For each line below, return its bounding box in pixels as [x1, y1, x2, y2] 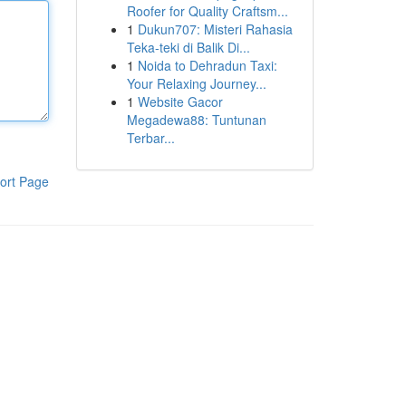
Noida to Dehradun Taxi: [137, 56, 277, 74]
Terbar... [126, 129, 175, 147]
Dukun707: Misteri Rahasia [137, 20, 293, 38]
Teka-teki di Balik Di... [126, 38, 250, 56]
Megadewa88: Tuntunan [126, 111, 266, 129]
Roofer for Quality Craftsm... [126, 2, 288, 20]
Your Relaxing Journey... [126, 74, 266, 92]
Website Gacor [137, 92, 223, 111]
